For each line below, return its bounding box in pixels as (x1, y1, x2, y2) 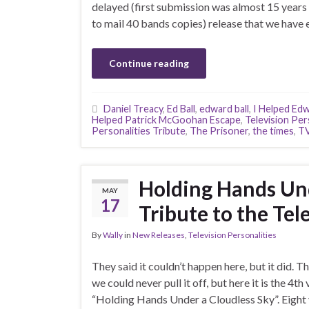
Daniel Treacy (103, 103, 163, 114)
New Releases (132, 230, 185, 240)
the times (252, 125, 294, 137)
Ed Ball (167, 103, 195, 114)
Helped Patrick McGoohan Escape (92, 114, 241, 126)
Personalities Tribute (92, 125, 186, 137)
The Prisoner (190, 125, 248, 137)
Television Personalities (188, 230, 277, 240)
